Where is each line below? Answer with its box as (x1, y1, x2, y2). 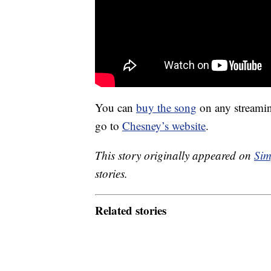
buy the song (136, 100, 197, 116)
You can (95, 100, 136, 116)
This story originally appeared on (95, 148, 254, 163)
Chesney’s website (122, 118, 206, 134)
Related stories (95, 201, 166, 218)
